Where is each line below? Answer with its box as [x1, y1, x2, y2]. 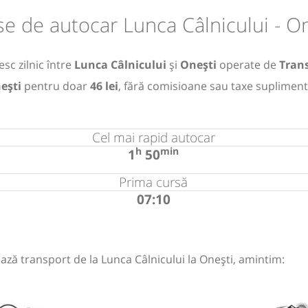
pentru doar [21, 78, 90, 93]
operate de [217, 56, 279, 72]
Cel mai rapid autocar [91, 127, 215, 146]
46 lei [90, 78, 118, 93]
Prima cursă [119, 172, 188, 191]
